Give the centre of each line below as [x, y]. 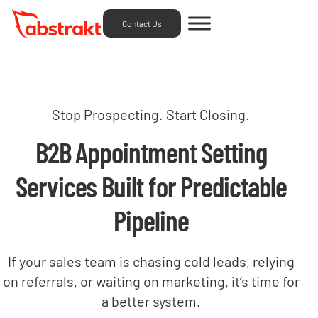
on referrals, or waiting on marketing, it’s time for [151, 281]
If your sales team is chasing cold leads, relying [151, 261]
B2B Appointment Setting [151, 152]
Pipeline [151, 220]
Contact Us [142, 24]
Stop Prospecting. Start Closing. [151, 114]
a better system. [151, 301]
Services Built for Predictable [151, 186]
